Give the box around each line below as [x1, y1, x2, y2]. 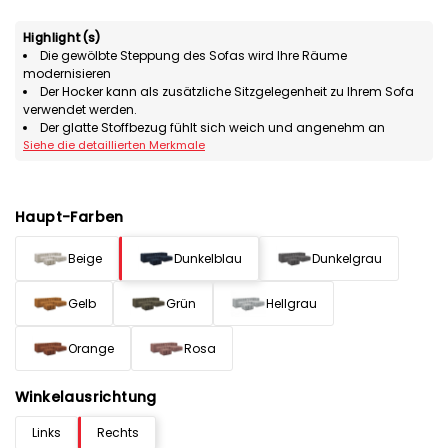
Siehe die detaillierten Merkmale [23, 137, 205, 154]
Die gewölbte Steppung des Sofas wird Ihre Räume [40, 47, 347, 65]
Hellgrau [266, 294, 318, 312]
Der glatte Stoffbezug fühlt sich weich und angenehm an [40, 119, 385, 137]
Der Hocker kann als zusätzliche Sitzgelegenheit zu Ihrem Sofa [40, 83, 414, 101]
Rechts [97, 424, 139, 442]
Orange [68, 339, 115, 357]
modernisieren [23, 65, 111, 83]
